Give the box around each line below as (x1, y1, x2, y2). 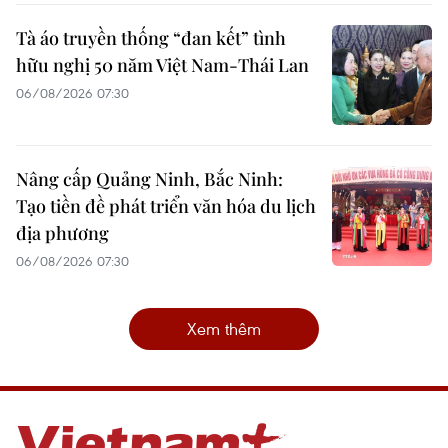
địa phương (16, 221, 109, 246)
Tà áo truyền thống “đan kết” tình (16, 26, 286, 51)
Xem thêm (187, 317, 261, 341)
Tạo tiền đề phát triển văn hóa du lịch (16, 194, 316, 219)
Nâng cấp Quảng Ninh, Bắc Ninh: (16, 167, 283, 192)
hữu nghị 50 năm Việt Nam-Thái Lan (16, 53, 309, 78)
